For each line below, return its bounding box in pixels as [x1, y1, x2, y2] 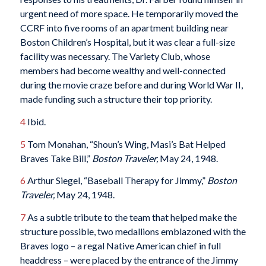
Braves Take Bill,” [20, 152, 92, 164]
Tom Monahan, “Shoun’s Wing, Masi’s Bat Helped [25, 138, 226, 150]
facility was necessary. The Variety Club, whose [20, 50, 210, 62]
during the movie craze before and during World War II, [20, 79, 243, 91]
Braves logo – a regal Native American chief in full [20, 239, 221, 251]
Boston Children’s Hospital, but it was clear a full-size [20, 36, 235, 48]
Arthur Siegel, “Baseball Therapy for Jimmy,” [25, 175, 207, 186]
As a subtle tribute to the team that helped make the [25, 211, 237, 223]
